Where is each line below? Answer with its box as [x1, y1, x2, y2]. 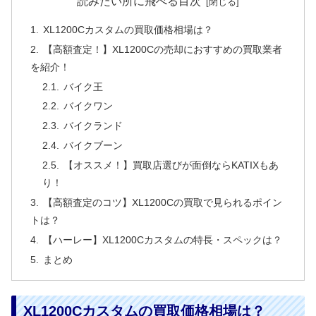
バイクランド [63, 120, 123, 132]
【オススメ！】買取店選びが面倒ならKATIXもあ [63, 159, 279, 171]
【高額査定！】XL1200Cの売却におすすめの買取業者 [42, 43, 282, 55]
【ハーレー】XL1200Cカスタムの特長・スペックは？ [42, 233, 282, 245]
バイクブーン [63, 140, 123, 152]
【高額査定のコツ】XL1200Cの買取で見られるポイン [42, 196, 282, 208]
